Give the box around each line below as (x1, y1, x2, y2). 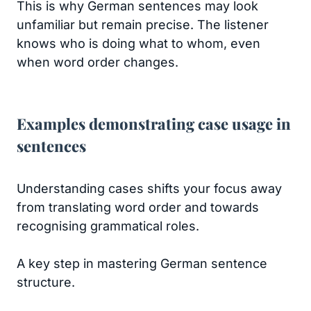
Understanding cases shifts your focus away (17, 181, 282, 196)
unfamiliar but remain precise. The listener (17, 17, 269, 32)
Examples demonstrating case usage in (17, 113, 291, 134)
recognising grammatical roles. (17, 219, 199, 233)
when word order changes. (17, 55, 178, 69)
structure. (17, 275, 75, 289)
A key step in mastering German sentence (17, 256, 267, 271)
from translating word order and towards (17, 200, 259, 215)
